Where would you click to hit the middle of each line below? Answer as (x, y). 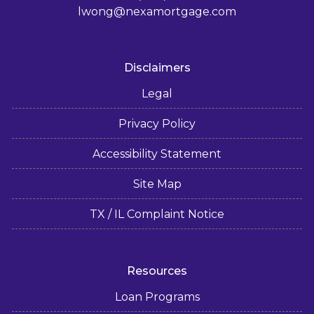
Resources (157, 271)
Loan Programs (157, 296)
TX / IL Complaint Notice (157, 214)
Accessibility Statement (157, 153)
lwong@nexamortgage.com (157, 11)
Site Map (157, 184)
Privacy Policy (157, 123)
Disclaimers (157, 67)
